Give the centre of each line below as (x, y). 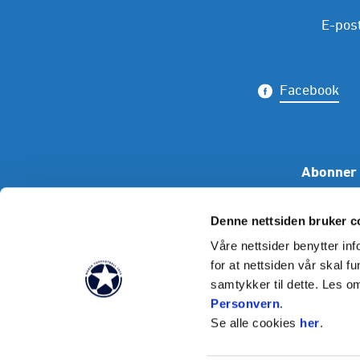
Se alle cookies (256, 323)
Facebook (309, 90)
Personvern (245, 304)
